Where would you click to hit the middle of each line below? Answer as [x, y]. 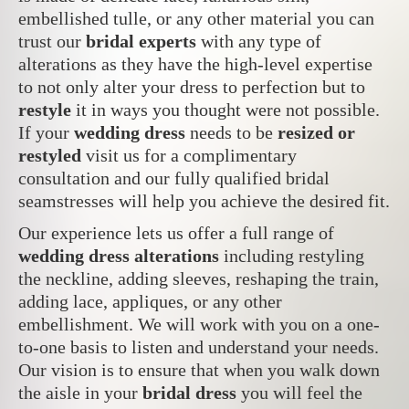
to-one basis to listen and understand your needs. [199, 346]
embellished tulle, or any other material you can [196, 18]
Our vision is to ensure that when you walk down [199, 369]
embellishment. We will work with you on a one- [199, 324]
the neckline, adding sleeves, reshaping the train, [199, 278]
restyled [50, 155]
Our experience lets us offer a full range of [176, 232]
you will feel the [299, 392]
